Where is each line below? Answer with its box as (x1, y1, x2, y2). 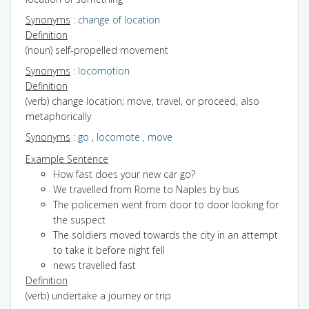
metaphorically (26, 109, 91, 123)
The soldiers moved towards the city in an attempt (53, 228, 278, 241)
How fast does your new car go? (53, 167, 195, 181)
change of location (78, 12, 160, 26)
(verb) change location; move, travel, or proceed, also (26, 94, 259, 108)
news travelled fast (53, 258, 136, 272)
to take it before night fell (53, 243, 165, 257)
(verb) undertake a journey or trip (26, 288, 171, 302)
